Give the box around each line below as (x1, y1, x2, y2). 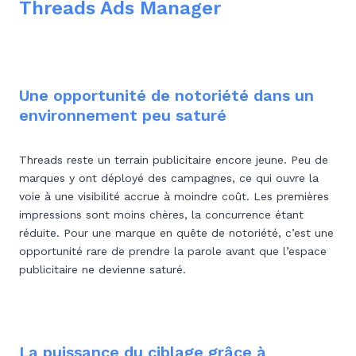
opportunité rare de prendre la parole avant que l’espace (19, 245, 327, 257)
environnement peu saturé (19, 106, 226, 125)
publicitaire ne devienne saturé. (19, 263, 186, 276)
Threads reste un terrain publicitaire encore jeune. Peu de (19, 153, 328, 166)
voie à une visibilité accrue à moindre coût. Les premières (19, 190, 329, 203)
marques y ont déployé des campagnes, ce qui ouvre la (19, 172, 319, 184)
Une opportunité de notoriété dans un (19, 86, 314, 105)
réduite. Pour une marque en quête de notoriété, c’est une (19, 226, 334, 239)
